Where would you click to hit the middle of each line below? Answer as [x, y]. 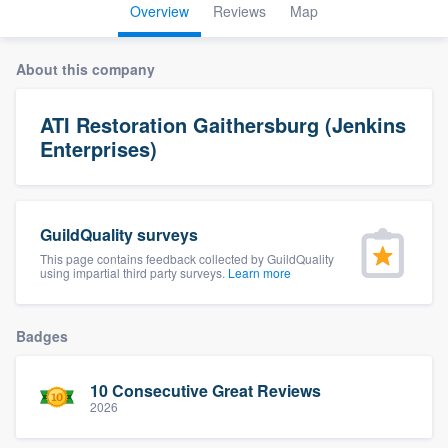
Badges [42, 336]
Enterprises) [98, 148]
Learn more [259, 272]
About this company [85, 69]
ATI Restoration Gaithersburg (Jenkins [223, 124]
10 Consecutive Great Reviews [205, 390]
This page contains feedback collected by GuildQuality [187, 258]
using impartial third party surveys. [134, 272]
